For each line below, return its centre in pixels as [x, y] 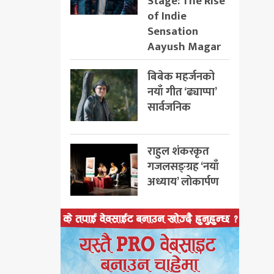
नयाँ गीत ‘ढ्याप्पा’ [182, 92]
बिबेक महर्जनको [181, 76]
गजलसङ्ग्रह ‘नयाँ [183, 166]
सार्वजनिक [169, 107]
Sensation [172, 31]
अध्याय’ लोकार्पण [183, 182]
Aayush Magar [184, 46]
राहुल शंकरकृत [178, 151]
